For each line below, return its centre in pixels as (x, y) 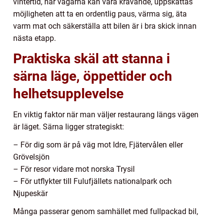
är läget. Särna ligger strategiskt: (69, 127)
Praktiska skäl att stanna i (91, 58)
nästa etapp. (35, 38)
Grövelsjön (31, 157)
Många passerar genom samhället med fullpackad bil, (106, 211)
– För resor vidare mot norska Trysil (74, 169)
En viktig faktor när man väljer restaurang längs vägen (106, 114)
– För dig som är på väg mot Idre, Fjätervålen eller (98, 145)
